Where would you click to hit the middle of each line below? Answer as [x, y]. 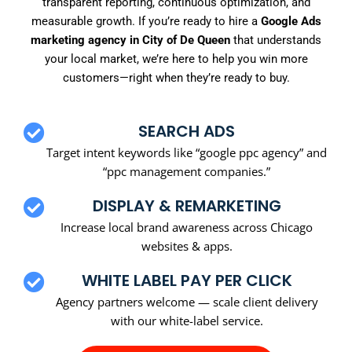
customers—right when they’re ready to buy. [176, 78]
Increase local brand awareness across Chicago [187, 227]
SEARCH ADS [187, 131]
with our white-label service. [187, 320]
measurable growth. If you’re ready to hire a [146, 22]
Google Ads [291, 22]
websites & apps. [187, 246]
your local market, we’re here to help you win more [176, 59]
